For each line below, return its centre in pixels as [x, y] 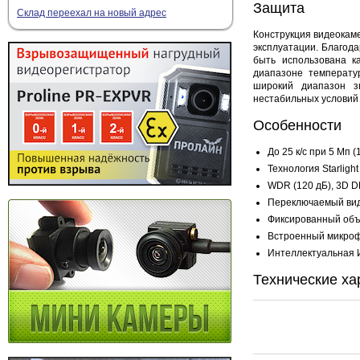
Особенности [297, 125]
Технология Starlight [313, 168]
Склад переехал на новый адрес [92, 13]
